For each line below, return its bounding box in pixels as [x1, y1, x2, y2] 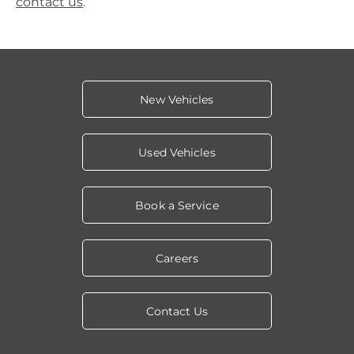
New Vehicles [140, 92, 214, 107]
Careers [156, 251, 198, 266]
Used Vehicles [138, 145, 216, 160]
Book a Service [135, 198, 219, 213]
